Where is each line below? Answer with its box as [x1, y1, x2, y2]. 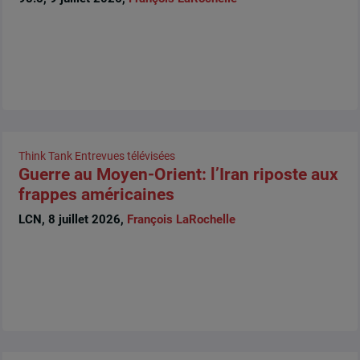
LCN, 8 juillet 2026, [18, 211, 127, 227]
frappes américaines [18, 184, 174, 204]
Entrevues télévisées [74, 149, 175, 162]
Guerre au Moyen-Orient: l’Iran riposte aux [18, 164, 338, 184]
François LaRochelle [126, 211, 235, 227]
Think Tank [18, 149, 72, 162]
